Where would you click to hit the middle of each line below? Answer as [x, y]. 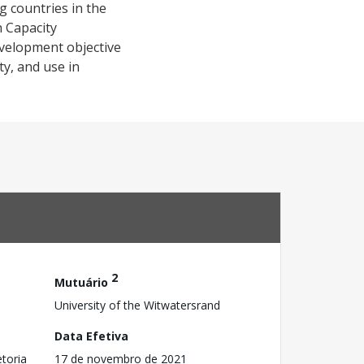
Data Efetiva [91, 336]
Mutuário [83, 282]
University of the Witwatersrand [137, 305]
